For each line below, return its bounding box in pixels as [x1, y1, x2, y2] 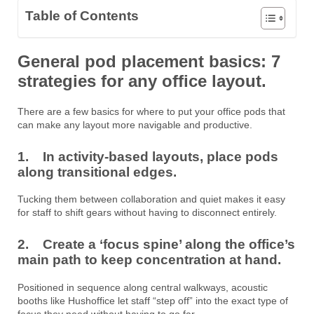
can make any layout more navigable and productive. [18, 118, 252, 130]
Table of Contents [25, 8, 139, 23]
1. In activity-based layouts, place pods [18, 149, 278, 164]
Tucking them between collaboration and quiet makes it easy [18, 193, 285, 205]
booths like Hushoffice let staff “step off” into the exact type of [18, 294, 288, 306]
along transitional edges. [18, 164, 177, 179]
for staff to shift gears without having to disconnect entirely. [18, 207, 277, 219]
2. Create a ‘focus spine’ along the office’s [18, 237, 295, 252]
